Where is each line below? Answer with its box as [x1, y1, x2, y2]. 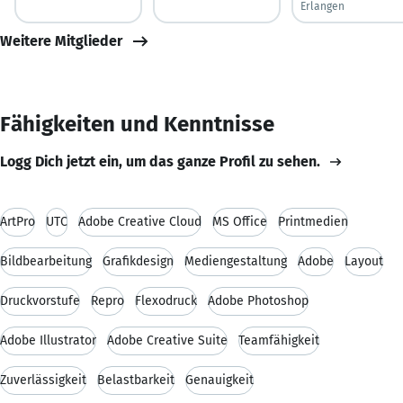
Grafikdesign [103, 253, 174, 269]
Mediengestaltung [184, 253, 287, 269]
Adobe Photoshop [208, 292, 309, 309]
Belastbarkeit [97, 372, 175, 388]
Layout [345, 253, 383, 269]
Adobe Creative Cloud [78, 213, 201, 229]
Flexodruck [135, 292, 197, 309]
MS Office [212, 213, 267, 229]
